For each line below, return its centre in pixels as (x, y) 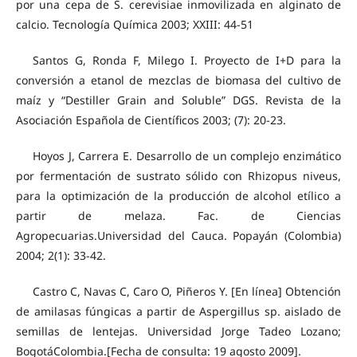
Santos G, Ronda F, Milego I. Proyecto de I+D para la (187, 61)
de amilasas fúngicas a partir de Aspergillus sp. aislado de (178, 312)
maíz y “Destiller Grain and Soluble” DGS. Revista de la (178, 100)
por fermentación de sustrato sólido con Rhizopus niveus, (178, 176)
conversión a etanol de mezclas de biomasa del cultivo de (178, 80)
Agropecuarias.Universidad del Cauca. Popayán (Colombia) (178, 236)
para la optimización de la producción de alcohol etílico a (178, 196)
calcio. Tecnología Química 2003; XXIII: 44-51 (134, 25)
